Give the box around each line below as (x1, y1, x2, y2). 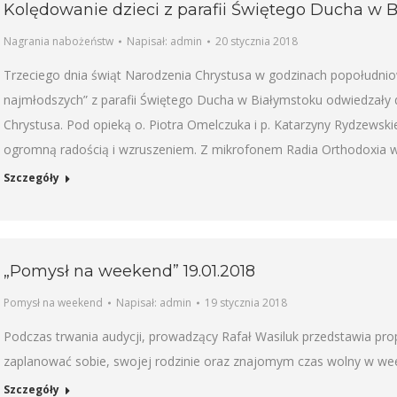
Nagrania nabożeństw (4, 33, 113, 49)
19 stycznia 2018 (205, 294, 287, 310)
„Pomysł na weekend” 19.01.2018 (4, 261, 255, 281)
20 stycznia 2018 (215, 33, 298, 49)
